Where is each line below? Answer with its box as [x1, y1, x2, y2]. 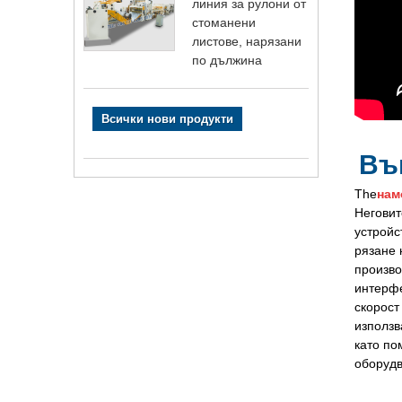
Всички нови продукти [101, 111, 234, 126]
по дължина [192, 52, 263, 67]
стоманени [192, 14, 257, 30]
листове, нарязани [192, 33, 302, 48]
